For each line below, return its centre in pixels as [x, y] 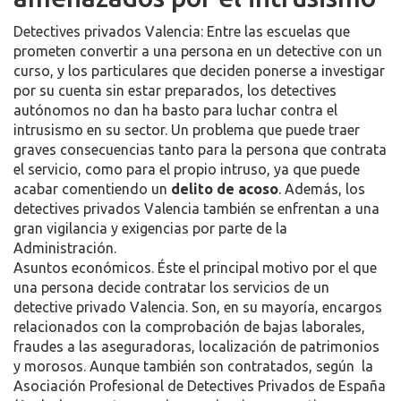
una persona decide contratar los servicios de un [171, 287]
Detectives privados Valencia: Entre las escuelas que [182, 31]
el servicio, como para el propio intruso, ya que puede [187, 169]
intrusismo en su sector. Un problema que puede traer [187, 130]
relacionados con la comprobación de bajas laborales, [189, 327]
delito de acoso [225, 189]
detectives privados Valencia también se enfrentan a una [196, 209]
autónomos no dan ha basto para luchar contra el [175, 110]
